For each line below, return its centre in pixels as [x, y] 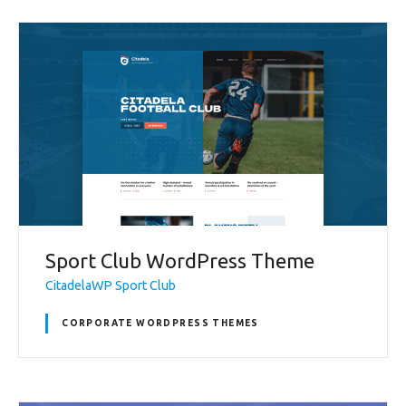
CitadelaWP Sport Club [111, 286]
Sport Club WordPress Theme [180, 260]
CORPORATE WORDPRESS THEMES [160, 324]
